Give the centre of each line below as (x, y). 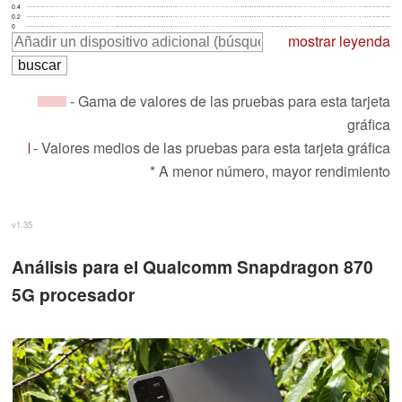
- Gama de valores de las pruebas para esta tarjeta (228, 101)
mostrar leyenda (339, 41)
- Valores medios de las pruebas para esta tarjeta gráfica (210, 148)
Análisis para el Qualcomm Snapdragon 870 (192, 267)
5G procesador (73, 295)
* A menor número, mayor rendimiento (270, 171)
